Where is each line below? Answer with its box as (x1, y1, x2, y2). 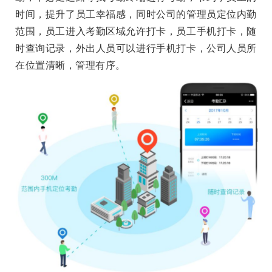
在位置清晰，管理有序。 (15, 58, 126, 72)
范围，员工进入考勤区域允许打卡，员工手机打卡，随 (15, 24, 257, 38)
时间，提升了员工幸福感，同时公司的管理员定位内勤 (15, 7, 257, 21)
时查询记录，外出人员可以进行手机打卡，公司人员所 (15, 41, 257, 55)
